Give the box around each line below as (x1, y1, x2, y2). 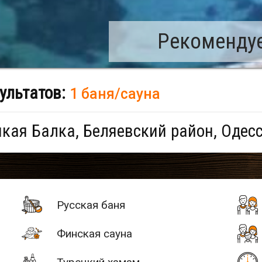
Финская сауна (57, 226, 133, 240)
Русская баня (57, 198, 126, 212)
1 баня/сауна (70, 85, 160, 102)
